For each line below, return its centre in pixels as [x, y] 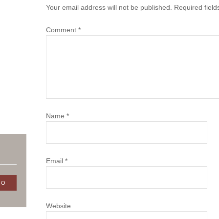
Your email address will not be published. [109, 8]
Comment [62, 30]
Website [58, 206]
